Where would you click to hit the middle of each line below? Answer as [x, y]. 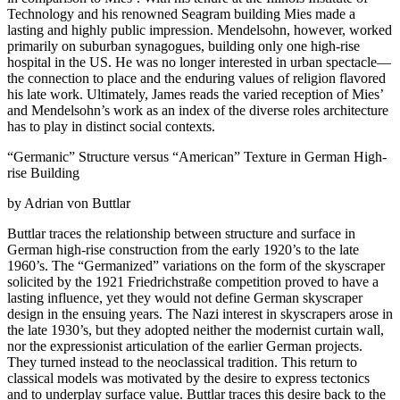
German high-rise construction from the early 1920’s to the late [183, 250]
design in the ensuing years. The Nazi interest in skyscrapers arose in [200, 314]
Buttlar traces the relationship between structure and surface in [181, 234]
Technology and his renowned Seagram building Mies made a [181, 14]
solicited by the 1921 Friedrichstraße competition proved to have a [193, 282]
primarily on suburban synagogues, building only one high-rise [183, 46]
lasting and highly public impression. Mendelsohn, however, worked [200, 30]
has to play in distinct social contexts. [111, 127]
